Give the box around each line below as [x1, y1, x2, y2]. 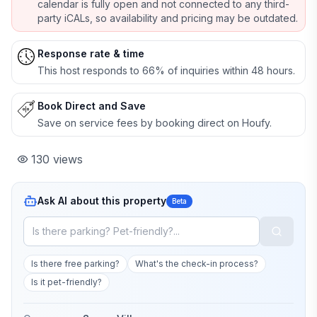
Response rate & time [38, 47, 144, 59]
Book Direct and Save [38, 100, 146, 112]
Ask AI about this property [38, 195, 166, 207]
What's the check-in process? [135, 258, 258, 269]
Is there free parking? [31, 258, 120, 269]
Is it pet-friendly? [31, 277, 102, 287]
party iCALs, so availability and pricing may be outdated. [38, 12, 298, 24]
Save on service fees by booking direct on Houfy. [38, 117, 272, 129]
